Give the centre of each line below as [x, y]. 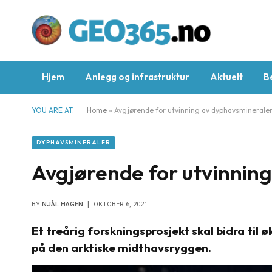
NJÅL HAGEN [63, 204]
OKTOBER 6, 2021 [121, 204]
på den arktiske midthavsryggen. [125, 248]
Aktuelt [226, 77]
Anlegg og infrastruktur [137, 77]
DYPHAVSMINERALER [73, 142]
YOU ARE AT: [53, 110]
